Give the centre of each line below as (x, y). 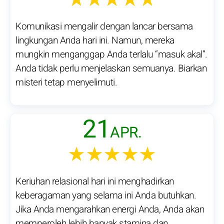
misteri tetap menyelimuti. (66, 82)
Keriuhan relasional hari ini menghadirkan (95, 181)
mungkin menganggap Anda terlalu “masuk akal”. (111, 54)
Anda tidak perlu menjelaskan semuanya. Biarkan (111, 68)
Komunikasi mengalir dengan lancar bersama (104, 26)
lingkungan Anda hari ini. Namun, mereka (95, 40)
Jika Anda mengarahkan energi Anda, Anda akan (110, 209)
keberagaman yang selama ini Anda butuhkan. (106, 195)
